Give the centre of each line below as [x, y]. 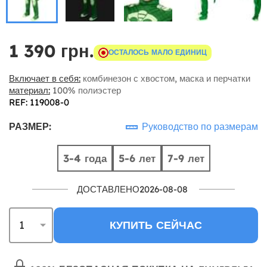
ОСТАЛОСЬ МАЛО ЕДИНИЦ [158, 52]
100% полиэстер [86, 90]
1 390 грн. [51, 51]
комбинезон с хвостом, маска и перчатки [165, 78]
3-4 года [85, 158]
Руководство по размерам [199, 126]
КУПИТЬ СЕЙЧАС [156, 225]
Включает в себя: [45, 78]
